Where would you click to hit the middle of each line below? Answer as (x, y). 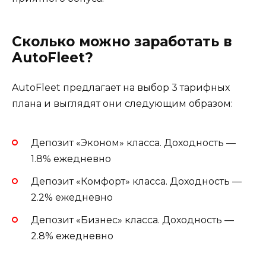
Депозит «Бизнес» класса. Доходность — (132, 220)
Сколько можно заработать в (122, 42)
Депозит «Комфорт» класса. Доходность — (136, 181)
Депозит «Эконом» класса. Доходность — (133, 142)
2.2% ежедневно (72, 197)
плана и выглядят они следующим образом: (122, 104)
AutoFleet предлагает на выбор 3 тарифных (121, 88)
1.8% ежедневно (71, 159)
